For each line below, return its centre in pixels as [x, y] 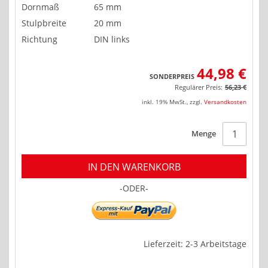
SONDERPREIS [172, 77]
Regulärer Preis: [199, 87]
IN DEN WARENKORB [134, 167]
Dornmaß [40, 7]
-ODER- [134, 188]
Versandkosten [225, 102]
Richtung [39, 39]
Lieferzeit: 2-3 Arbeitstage [195, 244]
